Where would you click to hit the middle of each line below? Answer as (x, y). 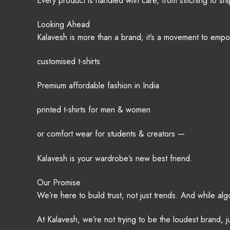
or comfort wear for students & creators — (111, 134)
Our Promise (59, 182)
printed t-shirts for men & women (94, 110)
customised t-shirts (69, 62)
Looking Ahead (63, 25)
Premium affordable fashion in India (98, 86)
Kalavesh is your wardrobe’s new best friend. (115, 158)
